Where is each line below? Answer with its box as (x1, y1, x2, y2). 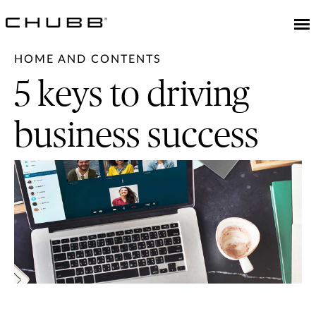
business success (14, 119, 259, 154)
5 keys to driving (14, 78, 249, 113)
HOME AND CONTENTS (14, 54, 162, 65)
